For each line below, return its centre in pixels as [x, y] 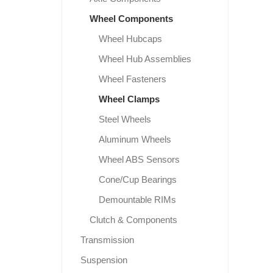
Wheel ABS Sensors [139, 160]
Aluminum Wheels [135, 140]
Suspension [104, 260]
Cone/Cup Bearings [137, 180]
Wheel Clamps [129, 99]
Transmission [107, 240]
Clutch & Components [133, 220]
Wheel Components [131, 19]
